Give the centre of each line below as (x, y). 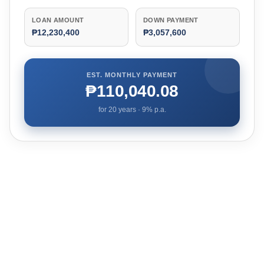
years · (129, 110)
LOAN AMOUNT (58, 20)
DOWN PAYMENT (171, 20)
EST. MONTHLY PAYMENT (132, 75)
